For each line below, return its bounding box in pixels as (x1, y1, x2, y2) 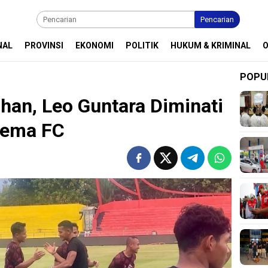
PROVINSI (25, 41, 63, 50)
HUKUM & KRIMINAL (170, 41, 251, 50)
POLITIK (126, 41, 159, 50)
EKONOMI (75, 41, 114, 50)
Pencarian (200, 15, 234, 24)
